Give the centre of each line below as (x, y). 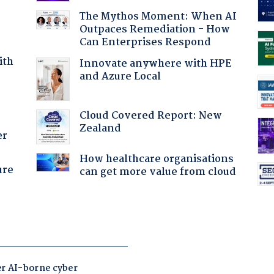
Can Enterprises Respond (145, 42)
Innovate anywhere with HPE (155, 64)
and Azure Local (120, 76)
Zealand (100, 128)
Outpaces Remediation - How (154, 29)
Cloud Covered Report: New (150, 116)
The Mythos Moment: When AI (158, 17)
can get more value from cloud (157, 172)
